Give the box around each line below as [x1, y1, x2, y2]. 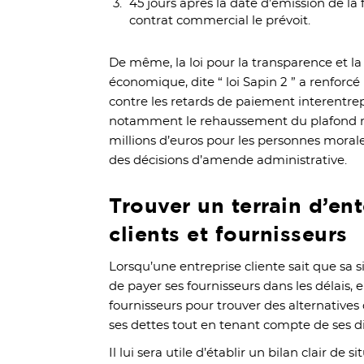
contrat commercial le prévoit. [129, 14, 314, 27]
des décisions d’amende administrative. [109, 154, 351, 167]
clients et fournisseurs [109, 221, 348, 245]
